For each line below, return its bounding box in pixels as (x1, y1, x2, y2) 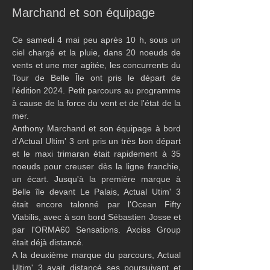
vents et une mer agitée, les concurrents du (12, 60, 181, 70)
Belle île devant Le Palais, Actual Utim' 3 (12, 187, 181, 196)
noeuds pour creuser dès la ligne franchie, (12, 162, 181, 171)
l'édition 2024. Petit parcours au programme (12, 86, 181, 95)
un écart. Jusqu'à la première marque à (12, 174, 181, 184)
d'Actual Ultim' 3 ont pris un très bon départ (12, 136, 181, 146)
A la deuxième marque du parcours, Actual (12, 250, 181, 260)
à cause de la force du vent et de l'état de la (12, 98, 181, 108)
